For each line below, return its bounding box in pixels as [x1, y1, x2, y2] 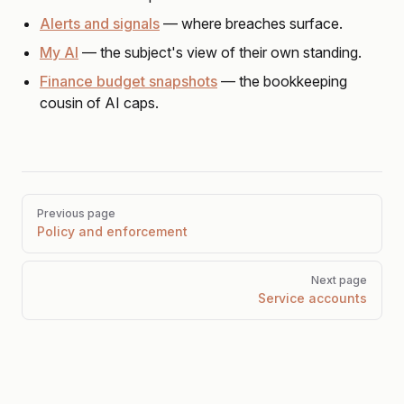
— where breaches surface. [160, 14, 343, 32]
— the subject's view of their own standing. [78, 43, 362, 61]
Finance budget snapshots [40, 72, 217, 90]
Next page [311, 273, 367, 287]
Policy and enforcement [37, 224, 188, 239]
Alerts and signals [40, 14, 160, 32]
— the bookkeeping [217, 72, 347, 90]
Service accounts [258, 290, 367, 306]
